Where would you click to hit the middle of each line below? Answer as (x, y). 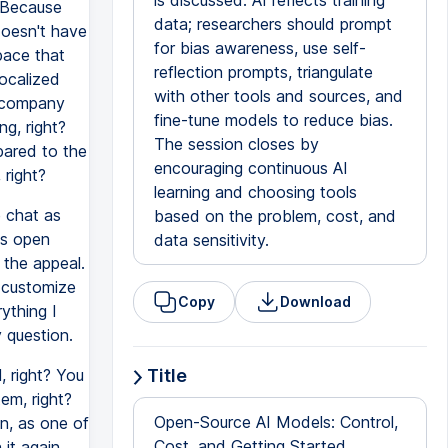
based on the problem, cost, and (274, 216)
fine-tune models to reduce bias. (273, 120)
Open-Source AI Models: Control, (275, 422)
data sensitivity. (211, 240)
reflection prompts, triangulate (263, 72)
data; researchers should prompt (272, 24)
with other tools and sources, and (278, 96)
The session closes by (236, 144)
